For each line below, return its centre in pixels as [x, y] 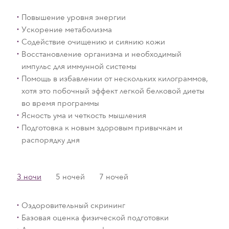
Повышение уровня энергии [73, 17]
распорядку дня [50, 140]
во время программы [60, 103]
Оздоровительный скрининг [73, 205]
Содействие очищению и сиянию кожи [93, 42]
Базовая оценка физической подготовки [95, 217]
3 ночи [29, 177]
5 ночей [70, 177]
